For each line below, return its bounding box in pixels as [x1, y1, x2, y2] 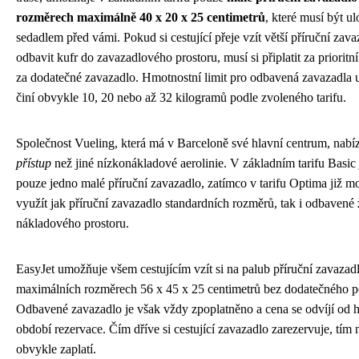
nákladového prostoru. [16, 216, 129, 231]
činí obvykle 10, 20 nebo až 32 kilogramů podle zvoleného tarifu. [16, 91, 346, 105]
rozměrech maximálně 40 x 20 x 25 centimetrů [16, 10, 265, 25]
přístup [16, 156, 51, 171]
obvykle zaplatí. [16, 342, 96, 357]
